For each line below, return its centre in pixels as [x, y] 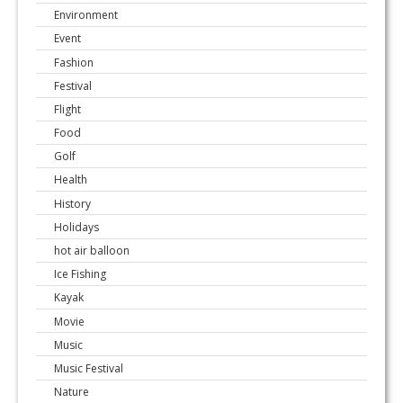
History [72, 203]
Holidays [76, 227]
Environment [86, 15]
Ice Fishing [80, 273]
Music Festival [89, 368]
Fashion [74, 62]
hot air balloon [92, 250]
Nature [72, 391]
